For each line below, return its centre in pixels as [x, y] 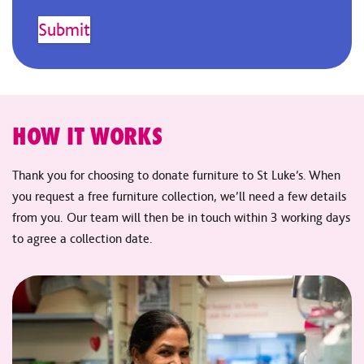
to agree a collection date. [82, 238]
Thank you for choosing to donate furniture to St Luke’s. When [176, 175]
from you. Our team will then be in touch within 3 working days [181, 217]
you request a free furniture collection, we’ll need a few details [179, 196]
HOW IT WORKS [87, 136]
